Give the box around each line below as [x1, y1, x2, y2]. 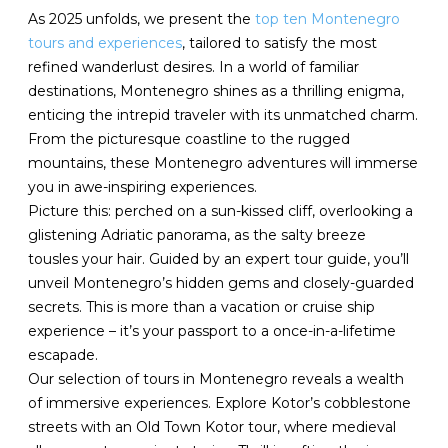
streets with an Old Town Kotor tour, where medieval [28, 418, 397, 436]
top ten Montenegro [255, 10, 401, 28]
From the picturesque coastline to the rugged [28, 130, 351, 148]
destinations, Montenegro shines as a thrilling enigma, [28, 82, 405, 100]
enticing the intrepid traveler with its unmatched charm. [28, 106, 419, 124]
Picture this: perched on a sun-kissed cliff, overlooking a [28, 202, 414, 220]
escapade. [28, 346, 99, 364]
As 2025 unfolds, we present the [28, 10, 256, 28]
